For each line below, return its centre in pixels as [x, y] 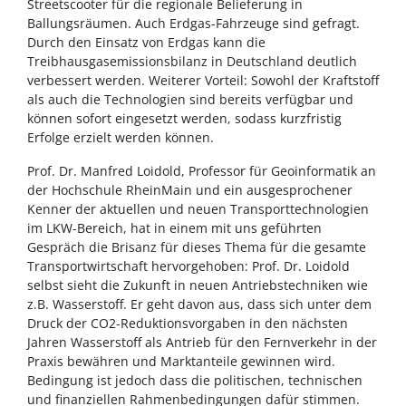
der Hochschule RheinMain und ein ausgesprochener [190, 190]
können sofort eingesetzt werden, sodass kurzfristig [184, 119]
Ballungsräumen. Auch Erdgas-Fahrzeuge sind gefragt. [193, 24]
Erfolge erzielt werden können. [121, 138]
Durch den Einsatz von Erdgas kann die [146, 43]
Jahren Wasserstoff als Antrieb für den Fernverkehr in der [202, 343]
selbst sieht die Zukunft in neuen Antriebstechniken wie [198, 285]
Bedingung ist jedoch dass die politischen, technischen [195, 381]
